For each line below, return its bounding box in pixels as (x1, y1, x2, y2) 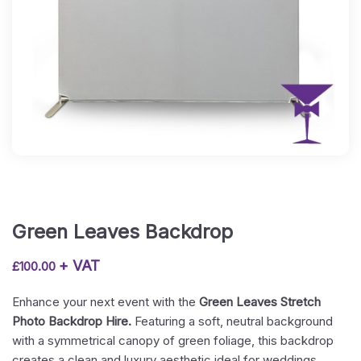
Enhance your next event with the (12, 294, 199, 309)
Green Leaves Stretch (199, 294, 321, 309)
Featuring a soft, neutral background (131, 313, 333, 329)
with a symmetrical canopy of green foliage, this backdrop (12, 333, 334, 348)
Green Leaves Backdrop (12, 220, 233, 243)
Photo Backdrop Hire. (12, 313, 131, 329)
